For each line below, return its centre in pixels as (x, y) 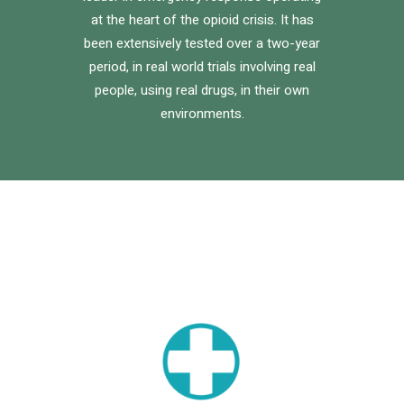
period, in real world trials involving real (202, 67)
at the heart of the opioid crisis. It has (202, 20)
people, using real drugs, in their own (202, 91)
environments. (202, 114)
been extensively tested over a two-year (202, 44)
